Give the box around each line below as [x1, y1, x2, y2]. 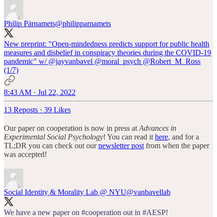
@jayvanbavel [48, 57, 93, 65]
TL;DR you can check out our [4, 141, 98, 150]
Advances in [139, 124, 176, 132]
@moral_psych [94, 57, 141, 65]
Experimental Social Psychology [4, 132, 103, 141]
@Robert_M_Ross [143, 57, 201, 65]
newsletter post [98, 141, 144, 150]
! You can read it [103, 132, 155, 141]
